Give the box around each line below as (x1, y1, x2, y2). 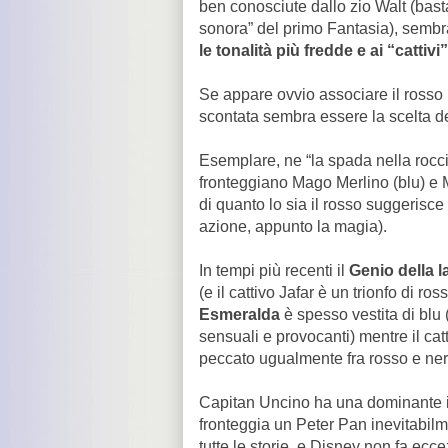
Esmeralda (199, 306, 284, 323)
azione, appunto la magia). (199, 218, 391, 235)
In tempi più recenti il (199, 262, 349, 279)
